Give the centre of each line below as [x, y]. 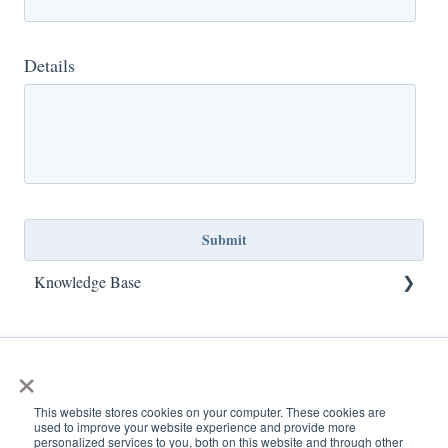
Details [49, 64]
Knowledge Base [87, 282]
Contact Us [91, 366]
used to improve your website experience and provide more [195, 426]
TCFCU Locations [115, 324]
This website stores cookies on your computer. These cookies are [210, 411]
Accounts [86, 408]
